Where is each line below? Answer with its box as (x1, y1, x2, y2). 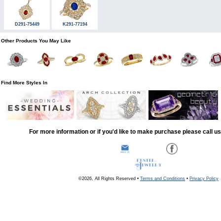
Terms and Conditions (140, 176, 185, 181)
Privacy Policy (189, 176, 219, 181)
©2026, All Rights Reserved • (78, 176, 140, 181)
